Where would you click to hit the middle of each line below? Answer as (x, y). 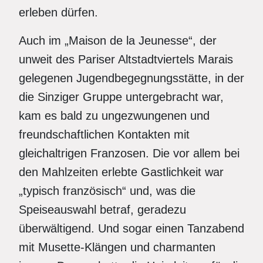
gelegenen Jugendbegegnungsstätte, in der (131, 78)
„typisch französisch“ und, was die (107, 191)
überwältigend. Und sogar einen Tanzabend (131, 228)
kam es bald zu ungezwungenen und (114, 116)
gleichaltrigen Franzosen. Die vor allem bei (129, 153)
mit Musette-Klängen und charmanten (117, 247)
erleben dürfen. (58, 12)
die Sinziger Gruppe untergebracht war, (121, 97)
